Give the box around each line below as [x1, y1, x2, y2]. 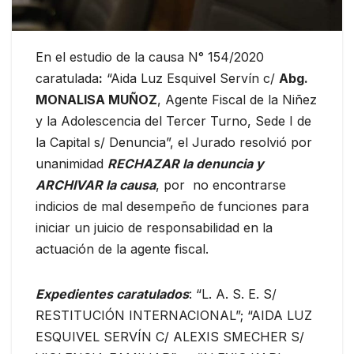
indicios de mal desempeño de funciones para [36, 198, 309, 215]
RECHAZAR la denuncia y [107, 156, 264, 172]
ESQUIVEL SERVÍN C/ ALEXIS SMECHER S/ [36, 329, 304, 345]
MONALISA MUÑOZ [36, 92, 157, 108]
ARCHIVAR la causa [36, 177, 156, 194]
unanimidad [36, 156, 107, 172]
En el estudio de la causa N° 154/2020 [36, 49, 264, 66]
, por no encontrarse [156, 177, 290, 194]
